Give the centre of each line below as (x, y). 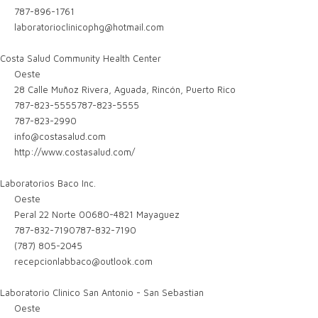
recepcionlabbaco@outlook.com (84, 261)
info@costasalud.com (60, 136)
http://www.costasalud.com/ (75, 152)
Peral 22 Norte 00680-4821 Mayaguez (96, 214)
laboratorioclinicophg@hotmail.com (89, 27)
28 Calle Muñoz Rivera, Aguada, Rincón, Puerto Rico (124, 89)
